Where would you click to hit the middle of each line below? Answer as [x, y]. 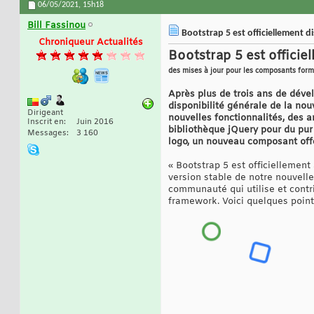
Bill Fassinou [56, 26]
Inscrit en [46, 122]
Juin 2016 [95, 122]
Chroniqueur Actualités [90, 43]
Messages [47, 134]
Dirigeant [45, 113]
